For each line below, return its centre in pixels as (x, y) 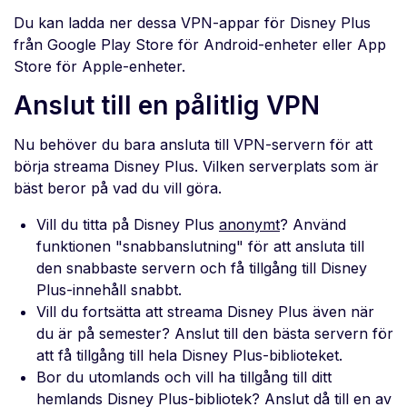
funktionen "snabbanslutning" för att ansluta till (200, 247)
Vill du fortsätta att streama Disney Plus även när (205, 312)
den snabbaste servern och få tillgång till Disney (202, 268)
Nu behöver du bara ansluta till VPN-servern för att (193, 145)
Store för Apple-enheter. (99, 67)
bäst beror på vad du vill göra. (118, 189)
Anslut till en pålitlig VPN (167, 106)
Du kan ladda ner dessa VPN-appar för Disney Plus (192, 23)
